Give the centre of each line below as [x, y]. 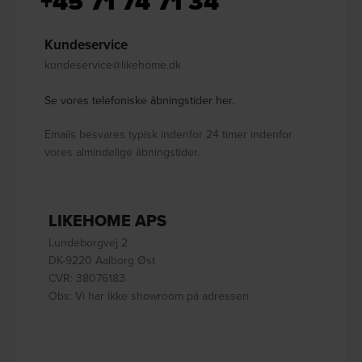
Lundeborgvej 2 [88, 243]
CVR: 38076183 [87, 278]
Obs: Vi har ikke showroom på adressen [149, 296]
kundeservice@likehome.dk [113, 65]
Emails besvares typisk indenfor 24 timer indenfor [169, 135]
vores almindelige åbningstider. [122, 152]
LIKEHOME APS [108, 221]
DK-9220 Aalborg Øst [102, 261]
